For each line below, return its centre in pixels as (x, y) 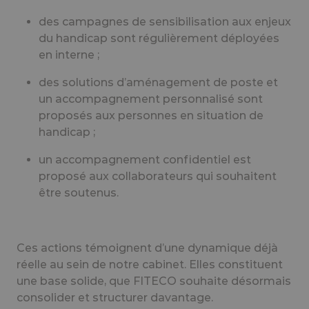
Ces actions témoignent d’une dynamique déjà (147, 248)
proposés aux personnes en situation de (151, 115)
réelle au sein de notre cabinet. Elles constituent (150, 264)
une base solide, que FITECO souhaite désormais (154, 281)
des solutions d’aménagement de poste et (158, 82)
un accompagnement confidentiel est (145, 159)
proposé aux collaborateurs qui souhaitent (158, 176)
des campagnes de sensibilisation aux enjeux (165, 21)
